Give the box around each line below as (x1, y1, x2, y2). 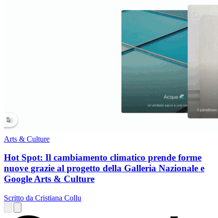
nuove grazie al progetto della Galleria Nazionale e (4, 163, 204, 174)
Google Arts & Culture (4, 174, 94, 184)
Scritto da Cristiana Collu (4, 194, 81, 202)
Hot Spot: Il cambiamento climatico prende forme (4, 152, 201, 163)
